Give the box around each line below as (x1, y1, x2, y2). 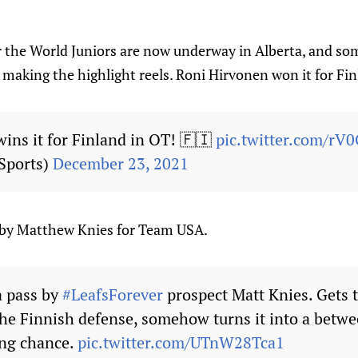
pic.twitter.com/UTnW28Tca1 (78, 332, 284, 354)
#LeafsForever (62, 284, 163, 306)
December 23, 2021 (53, 153, 189, 175)
